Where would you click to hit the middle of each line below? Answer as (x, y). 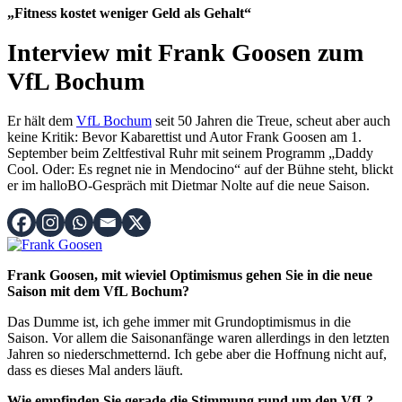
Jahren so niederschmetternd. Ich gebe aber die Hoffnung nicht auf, (197, 354)
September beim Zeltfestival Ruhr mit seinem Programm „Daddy (190, 153)
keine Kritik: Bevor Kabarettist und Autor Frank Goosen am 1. (184, 136)
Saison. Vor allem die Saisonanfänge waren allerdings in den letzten (198, 337)
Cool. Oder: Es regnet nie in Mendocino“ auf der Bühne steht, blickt (200, 169)
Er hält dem (42, 120)
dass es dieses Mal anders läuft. (97, 370)
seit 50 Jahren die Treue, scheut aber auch (271, 120)
